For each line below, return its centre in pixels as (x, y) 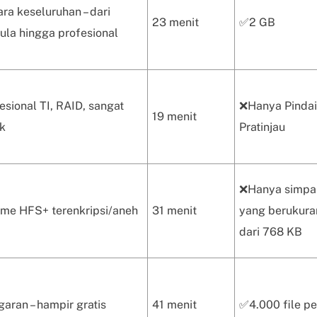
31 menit (174, 211)
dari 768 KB (271, 232)
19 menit (174, 116)
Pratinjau (262, 127)
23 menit (175, 22)
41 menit (174, 305)
